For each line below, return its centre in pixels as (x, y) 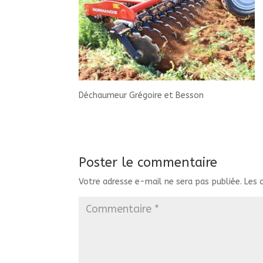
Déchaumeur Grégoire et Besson (141, 95)
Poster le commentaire (148, 162)
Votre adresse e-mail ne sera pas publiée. (161, 181)
